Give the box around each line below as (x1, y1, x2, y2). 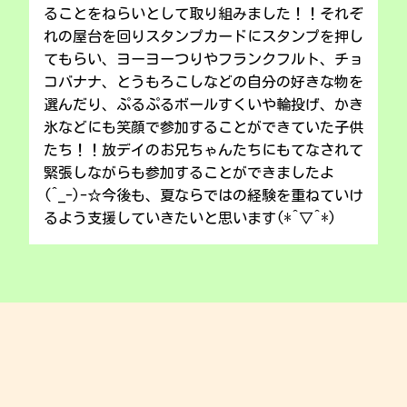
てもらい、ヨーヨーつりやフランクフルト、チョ (44, 51, 363, 66)
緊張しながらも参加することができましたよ (44, 164, 334, 180)
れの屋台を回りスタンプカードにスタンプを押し (44, 28, 363, 44)
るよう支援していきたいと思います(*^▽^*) (44, 210, 336, 225)
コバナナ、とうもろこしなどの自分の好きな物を (44, 74, 363, 89)
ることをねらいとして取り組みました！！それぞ (44, 5, 363, 21)
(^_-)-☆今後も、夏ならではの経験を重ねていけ (44, 187, 363, 203)
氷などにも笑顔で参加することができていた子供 (44, 119, 363, 134)
